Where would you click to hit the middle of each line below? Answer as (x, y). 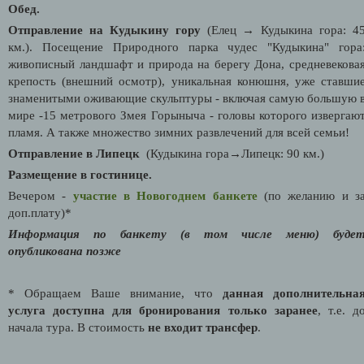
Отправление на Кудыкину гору (108, 30)
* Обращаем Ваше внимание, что (115, 293)
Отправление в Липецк (74, 153)
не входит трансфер (203, 327)
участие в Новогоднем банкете (165, 195)
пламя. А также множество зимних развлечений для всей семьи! (179, 132)
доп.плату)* (40, 212)
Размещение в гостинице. (80, 174)
